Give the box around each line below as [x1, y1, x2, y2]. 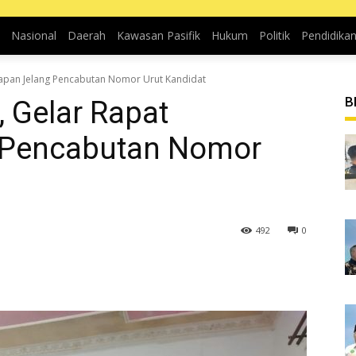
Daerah [67, 28, 106, 43]
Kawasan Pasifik [116, 28, 200, 43]
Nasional [10, 28, 56, 43]
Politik [258, 28, 290, 43]
